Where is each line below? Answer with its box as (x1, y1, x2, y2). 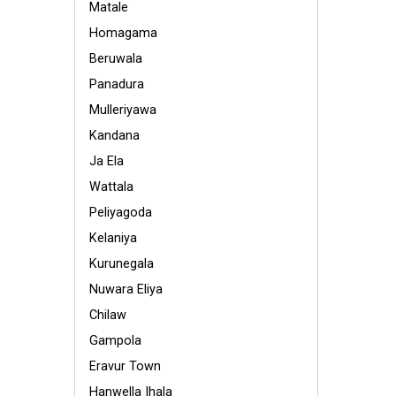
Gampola (89, 333, 141, 348)
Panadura (89, 77, 144, 92)
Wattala (89, 179, 133, 194)
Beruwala (89, 51, 142, 66)
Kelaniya (89, 231, 137, 246)
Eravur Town (89, 359, 161, 374)
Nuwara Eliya (89, 282, 163, 297)
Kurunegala (89, 256, 154, 271)
